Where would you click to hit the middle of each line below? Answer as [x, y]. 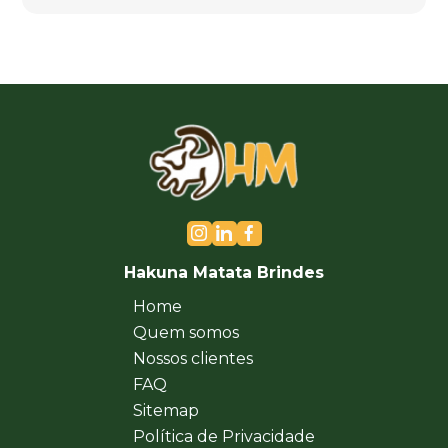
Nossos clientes [193, 359]
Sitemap [166, 411]
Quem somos [186, 333]
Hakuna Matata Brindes [224, 273]
